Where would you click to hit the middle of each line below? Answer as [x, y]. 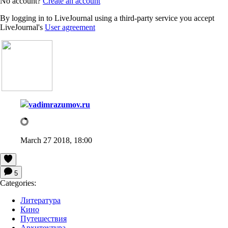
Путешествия [44, 218]
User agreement [70, 27]
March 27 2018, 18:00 [56, 140]
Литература [40, 200]
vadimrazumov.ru [59, 104]
